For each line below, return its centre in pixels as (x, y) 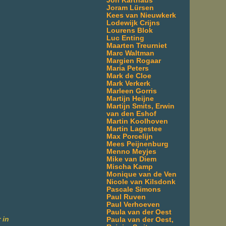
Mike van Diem (131, 159)
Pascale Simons (134, 189)
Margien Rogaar (134, 61)
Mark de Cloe (129, 76)
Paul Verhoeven (133, 204)
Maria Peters (128, 68)
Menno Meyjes (131, 151)
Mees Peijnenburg (137, 144)
